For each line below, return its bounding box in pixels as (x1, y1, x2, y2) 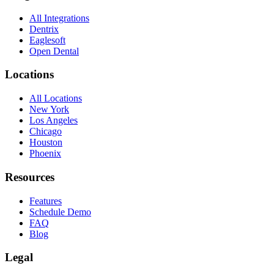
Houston (29, 137, 62, 148)
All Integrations (29, 12, 89, 23)
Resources (5, 170, 54, 183)
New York (29, 104, 69, 115)
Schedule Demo (29, 206, 91, 217)
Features (29, 195, 62, 206)
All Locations (29, 93, 82, 104)
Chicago (29, 126, 62, 137)
